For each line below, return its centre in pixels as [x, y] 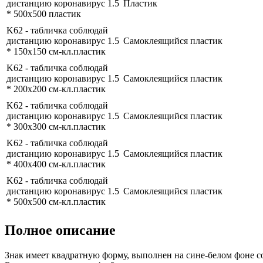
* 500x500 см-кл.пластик [56, 202]
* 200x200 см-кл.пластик [56, 89]
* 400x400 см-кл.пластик [56, 164]
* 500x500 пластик [44, 14]
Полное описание [60, 230]
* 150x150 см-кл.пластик [56, 52]
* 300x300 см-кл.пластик [56, 127]
